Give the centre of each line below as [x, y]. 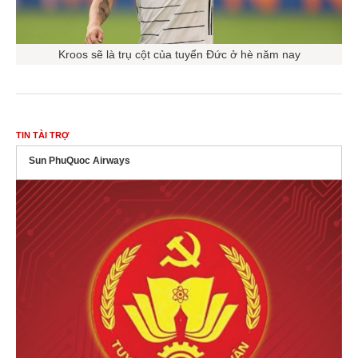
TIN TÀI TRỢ [42, 132]
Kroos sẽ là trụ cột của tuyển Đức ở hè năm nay [179, 52]
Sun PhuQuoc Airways [80, 158]
